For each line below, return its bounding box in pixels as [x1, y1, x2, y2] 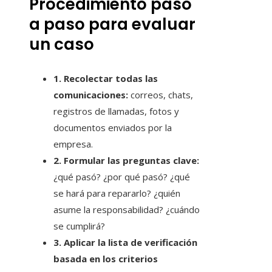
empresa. [53, 138, 93, 151]
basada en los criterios [53, 253, 158, 265]
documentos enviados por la [53, 121, 172, 134]
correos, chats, [128, 89, 193, 101]
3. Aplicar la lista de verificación [53, 236, 197, 249]
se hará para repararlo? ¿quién [53, 187, 180, 200]
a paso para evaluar [29, 13, 195, 36]
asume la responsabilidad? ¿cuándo [53, 203, 200, 216]
